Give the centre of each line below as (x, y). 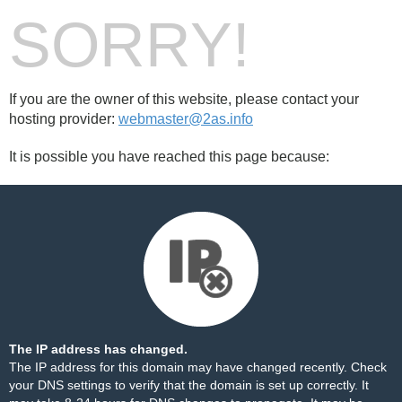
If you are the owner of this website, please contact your (184, 99)
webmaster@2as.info (186, 119)
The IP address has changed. (98, 349)
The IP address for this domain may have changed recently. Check (198, 367)
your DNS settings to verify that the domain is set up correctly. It (189, 385)
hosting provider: (64, 119)
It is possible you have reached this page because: (169, 157)
